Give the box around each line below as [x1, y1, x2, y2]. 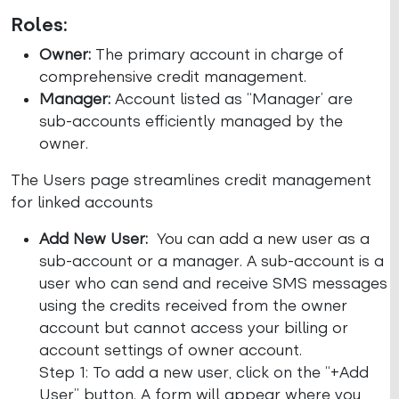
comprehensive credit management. [39, 68, 306, 85]
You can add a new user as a [148, 230, 370, 248]
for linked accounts [11, 193, 153, 211]
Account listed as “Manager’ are [110, 90, 353, 108]
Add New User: [39, 230, 148, 248]
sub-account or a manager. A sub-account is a [39, 252, 384, 270]
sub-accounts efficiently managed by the [39, 112, 343, 130]
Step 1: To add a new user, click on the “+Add [39, 363, 369, 381]
